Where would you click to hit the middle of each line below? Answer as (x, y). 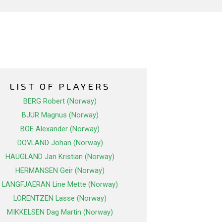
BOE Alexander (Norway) (60, 129)
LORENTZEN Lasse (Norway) (60, 198)
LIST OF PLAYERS (60, 86)
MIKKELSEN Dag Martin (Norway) (60, 212)
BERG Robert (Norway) (60, 101)
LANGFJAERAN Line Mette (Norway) (60, 185)
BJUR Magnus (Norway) (60, 115)
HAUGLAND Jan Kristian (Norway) (60, 157)
